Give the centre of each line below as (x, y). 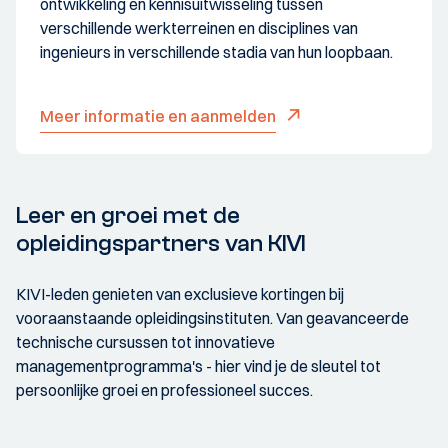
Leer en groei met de (128, 216)
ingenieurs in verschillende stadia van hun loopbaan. (216, 52)
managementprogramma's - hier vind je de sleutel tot (198, 366)
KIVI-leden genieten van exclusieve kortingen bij (180, 294)
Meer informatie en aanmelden (158, 116)
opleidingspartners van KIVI (161, 244)
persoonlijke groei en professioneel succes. (166, 390)
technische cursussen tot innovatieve (145, 342)
